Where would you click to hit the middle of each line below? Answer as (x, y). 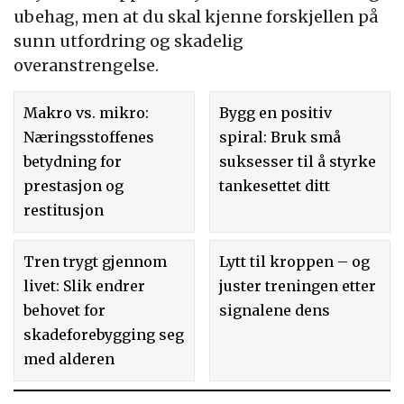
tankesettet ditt (275, 186)
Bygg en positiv (276, 113)
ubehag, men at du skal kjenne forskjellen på (196, 17)
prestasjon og (73, 186)
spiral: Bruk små (280, 137)
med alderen (69, 359)
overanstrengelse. (86, 65)
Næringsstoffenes (89, 137)
